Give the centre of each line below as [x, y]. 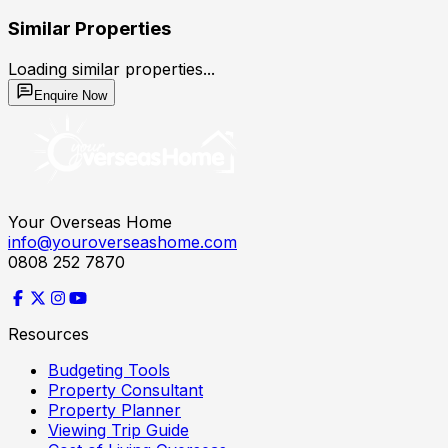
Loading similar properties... [111, 68]
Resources [48, 333]
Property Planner [114, 409]
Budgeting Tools [109, 369]
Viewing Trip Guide [118, 429]
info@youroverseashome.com [122, 241]
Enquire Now [70, 95]
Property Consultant [125, 389]
